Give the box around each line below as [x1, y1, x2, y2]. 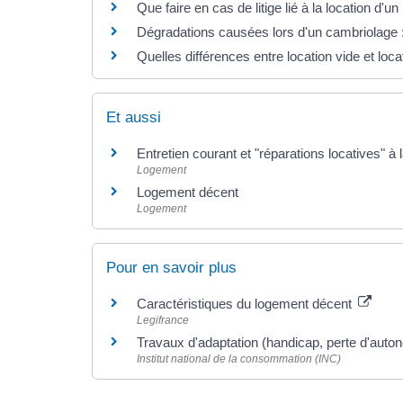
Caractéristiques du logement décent [137, 296, 355, 311]
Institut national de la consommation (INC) [137, 353, 341, 365]
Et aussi [106, 108, 161, 126]
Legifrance [137, 314, 189, 327]
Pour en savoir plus [106, 259, 237, 276]
